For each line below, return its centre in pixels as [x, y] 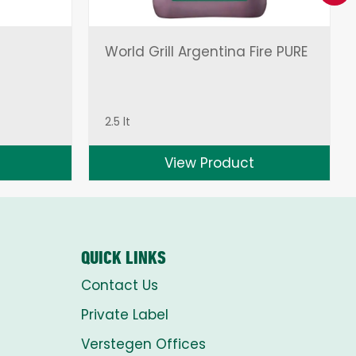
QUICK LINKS [124, 258]
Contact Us [120, 286]
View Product [209, 163]
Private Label [125, 315]
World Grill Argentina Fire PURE [206, 52]
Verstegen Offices [143, 344]
